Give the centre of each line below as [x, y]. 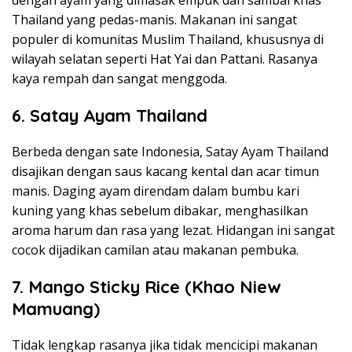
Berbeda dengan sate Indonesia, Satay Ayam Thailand [170, 151]
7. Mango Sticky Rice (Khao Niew [147, 286]
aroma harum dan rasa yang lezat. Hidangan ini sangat [173, 230]
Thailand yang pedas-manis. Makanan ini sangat [154, 19]
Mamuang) [56, 308]
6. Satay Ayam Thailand [110, 115]
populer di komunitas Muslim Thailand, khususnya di [168, 39]
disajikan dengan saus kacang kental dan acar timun [165, 171]
